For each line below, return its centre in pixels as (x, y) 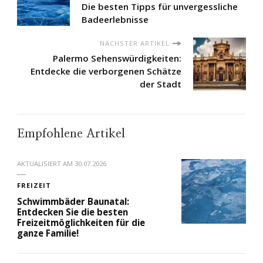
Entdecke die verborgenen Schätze (106, 71)
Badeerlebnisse (115, 20)
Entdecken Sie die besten (73, 212)
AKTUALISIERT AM (46, 164)
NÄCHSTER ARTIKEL (135, 43)
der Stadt (161, 84)
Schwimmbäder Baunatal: (73, 202)
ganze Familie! (48, 233)
